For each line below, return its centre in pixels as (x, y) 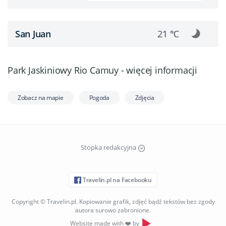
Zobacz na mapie (41, 98)
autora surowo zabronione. (113, 210)
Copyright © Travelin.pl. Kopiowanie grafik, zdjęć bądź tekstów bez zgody (113, 201)
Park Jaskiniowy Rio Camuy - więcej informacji (102, 70)
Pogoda (99, 98)
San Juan (33, 34)
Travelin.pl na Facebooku (117, 180)
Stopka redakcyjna (109, 147)
